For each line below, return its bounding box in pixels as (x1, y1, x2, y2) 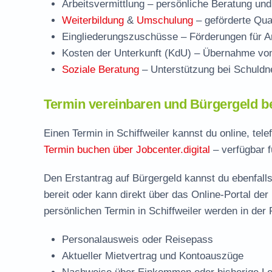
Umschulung (137, 15, 193, 26)
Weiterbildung (62, 15, 124, 26)
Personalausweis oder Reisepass (62, 234, 213, 245)
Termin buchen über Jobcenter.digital (44, 144, 210, 155)
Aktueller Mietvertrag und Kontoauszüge (62, 250, 243, 262)
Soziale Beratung (62, 64, 139, 75)
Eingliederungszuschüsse (62, 31, 178, 42)
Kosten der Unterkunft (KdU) (62, 47, 191, 59)
